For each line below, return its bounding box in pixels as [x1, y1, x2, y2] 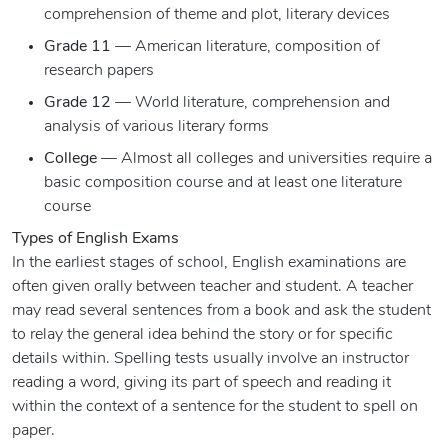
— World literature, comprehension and [111, 95, 390, 112]
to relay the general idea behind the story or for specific [12, 327, 393, 344]
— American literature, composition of [111, 39, 380, 56]
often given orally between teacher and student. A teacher [12, 279, 413, 296]
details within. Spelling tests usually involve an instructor [12, 351, 409, 368]
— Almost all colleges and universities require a [97, 151, 432, 168]
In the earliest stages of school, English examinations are [12, 255, 406, 272]
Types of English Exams [12, 231, 179, 248]
